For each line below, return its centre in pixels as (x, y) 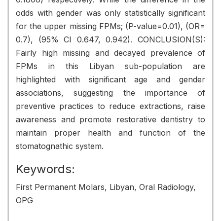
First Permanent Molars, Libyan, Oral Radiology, (106, 187)
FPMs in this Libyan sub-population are (110, 66)
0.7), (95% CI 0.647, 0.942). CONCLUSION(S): (110, 39)
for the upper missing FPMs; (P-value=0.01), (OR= (110, 26)
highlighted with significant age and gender (110, 79)
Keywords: (45, 169)
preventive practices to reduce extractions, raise (110, 106)
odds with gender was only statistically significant (110, 13)
